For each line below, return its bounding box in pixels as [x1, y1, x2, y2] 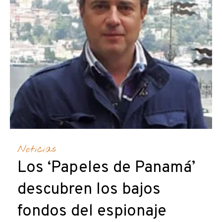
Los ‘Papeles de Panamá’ [17, 158, 195, 178]
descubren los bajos [17, 180, 161, 200]
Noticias [17, 142, 56, 157]
